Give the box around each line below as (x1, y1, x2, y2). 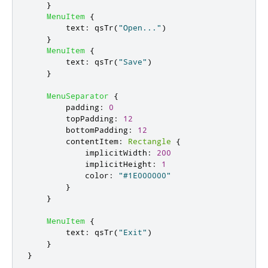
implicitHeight (85, 159, 152, 169)
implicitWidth (85, 147, 147, 157)
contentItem (66, 136, 118, 146)
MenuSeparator (47, 90, 109, 100)
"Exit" (118, 227, 147, 237)
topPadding (66, 113, 114, 123)
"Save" (118, 56, 147, 66)
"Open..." (118, 22, 162, 32)
